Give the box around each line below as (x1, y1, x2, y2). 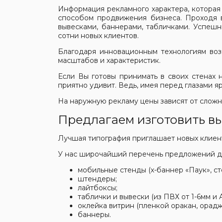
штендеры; (78, 174, 117, 183)
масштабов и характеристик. (58, 56, 161, 65)
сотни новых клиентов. (58, 31, 139, 40)
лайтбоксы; (78, 183, 117, 192)
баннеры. (78, 210, 111, 219)
